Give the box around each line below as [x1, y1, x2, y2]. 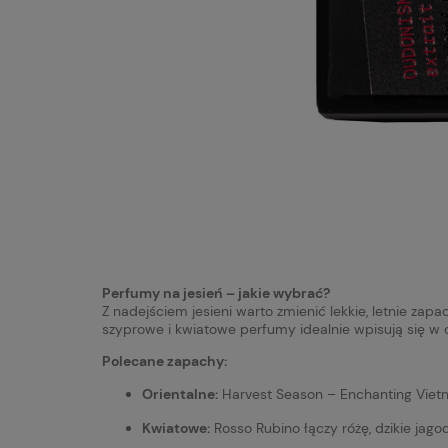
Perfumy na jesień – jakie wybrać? [102, 283, 330, 302]
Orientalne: [142, 384, 218, 403]
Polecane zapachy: [102, 351, 227, 370]
